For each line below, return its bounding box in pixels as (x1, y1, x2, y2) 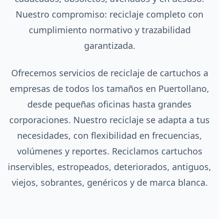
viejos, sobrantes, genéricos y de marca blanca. (11, 176, 208, 188)
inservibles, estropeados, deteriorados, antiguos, (8, 161, 211, 173)
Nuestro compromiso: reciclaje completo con (16, 8, 203, 20)
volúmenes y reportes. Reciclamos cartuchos (17, 145, 202, 157)
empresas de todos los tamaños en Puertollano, (10, 83, 209, 94)
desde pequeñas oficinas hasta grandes (27, 98, 192, 110)
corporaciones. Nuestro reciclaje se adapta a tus (9, 114, 210, 126)
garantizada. (84, 40, 135, 51)
